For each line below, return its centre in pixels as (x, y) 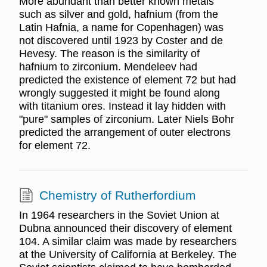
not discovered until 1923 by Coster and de (121, 40)
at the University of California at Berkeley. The (128, 255)
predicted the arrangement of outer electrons (125, 132)
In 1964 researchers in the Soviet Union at (119, 215)
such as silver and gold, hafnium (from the (118, 14)
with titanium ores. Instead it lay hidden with (122, 106)
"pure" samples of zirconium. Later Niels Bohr (126, 119)
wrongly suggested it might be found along (119, 93)
